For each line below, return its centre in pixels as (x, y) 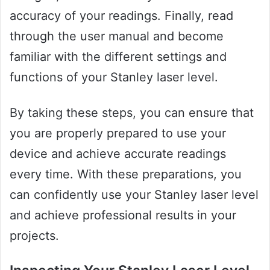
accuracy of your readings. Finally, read (121, 15)
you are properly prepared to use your (118, 133)
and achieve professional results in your (123, 215)
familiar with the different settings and (118, 56)
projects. (34, 235)
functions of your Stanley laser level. (114, 77)
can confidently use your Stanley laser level (134, 194)
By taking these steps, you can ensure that (132, 112)
